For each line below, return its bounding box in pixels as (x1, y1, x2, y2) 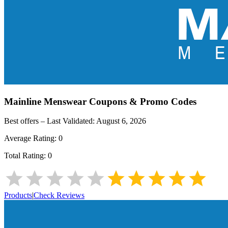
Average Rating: (4, 134, 59, 143)
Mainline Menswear (4, 96, 87, 107)
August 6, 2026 (96, 117, 146, 126)
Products (4, 191, 32, 200)
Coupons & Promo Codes (87, 96, 196, 107)
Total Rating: (4, 151, 48, 160)
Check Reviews (34, 191, 84, 200)
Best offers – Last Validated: (4, 117, 96, 126)
